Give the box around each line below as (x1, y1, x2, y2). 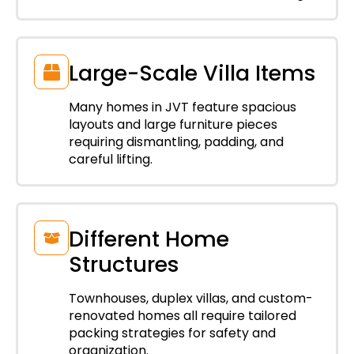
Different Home (69, 224, 229, 254)
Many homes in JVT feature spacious (69, 98, 296, 117)
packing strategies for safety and (69, 324, 276, 343)
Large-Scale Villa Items (69, 58, 316, 88)
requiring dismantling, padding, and (69, 133, 284, 152)
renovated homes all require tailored (69, 307, 296, 326)
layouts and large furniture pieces (69, 115, 277, 134)
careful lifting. (69, 150, 153, 169)
